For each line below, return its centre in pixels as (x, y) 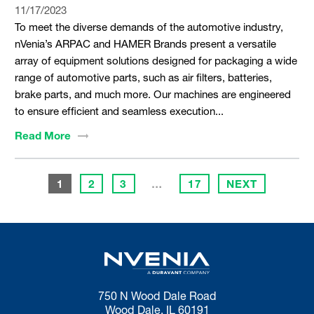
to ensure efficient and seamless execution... (119, 111)
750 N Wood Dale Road (157, 296)
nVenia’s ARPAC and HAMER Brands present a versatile (145, 44)
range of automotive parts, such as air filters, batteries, (143, 77)
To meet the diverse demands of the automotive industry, (149, 27)
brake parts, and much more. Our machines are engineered (152, 94)
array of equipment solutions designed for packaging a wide (156, 61)
